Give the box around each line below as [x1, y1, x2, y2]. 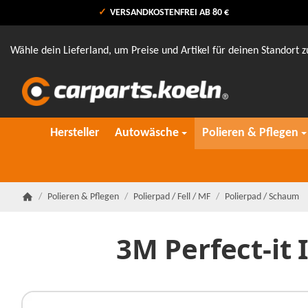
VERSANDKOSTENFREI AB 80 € [108, 8, 230, 17]
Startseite [21, 203, 59, 212]
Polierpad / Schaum [225, 192, 299, 201]
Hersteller [50, 127, 100, 140]
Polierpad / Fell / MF [133, 192, 210, 201]
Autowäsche [114, 127, 179, 140]
